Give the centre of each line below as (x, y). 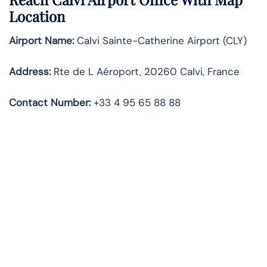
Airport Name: (41, 41)
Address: (30, 72)
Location (37, 16)
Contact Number (49, 103)
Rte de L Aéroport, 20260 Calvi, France (145, 72)
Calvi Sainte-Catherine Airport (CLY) (160, 41)
